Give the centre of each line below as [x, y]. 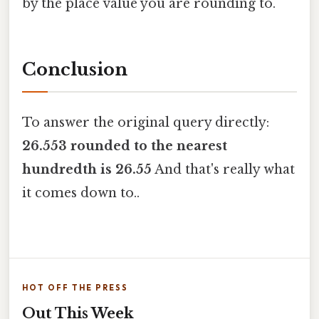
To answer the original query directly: [146, 122]
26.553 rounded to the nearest [125, 146]
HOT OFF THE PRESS [75, 288]
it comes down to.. [81, 193]
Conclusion [75, 69]
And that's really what [223, 169]
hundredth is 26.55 [87, 169]
